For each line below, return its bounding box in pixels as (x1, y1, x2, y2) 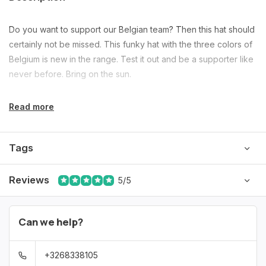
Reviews (9, 174, 49, 186)
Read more (9, 102, 54, 112)
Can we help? (18, 215, 83, 229)
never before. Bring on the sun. (9, 69, 131, 79)
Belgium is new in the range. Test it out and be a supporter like (9, 54, 254, 64)
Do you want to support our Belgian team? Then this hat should (9, 24, 255, 34)
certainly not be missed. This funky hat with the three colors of (9, 39, 252, 49)
